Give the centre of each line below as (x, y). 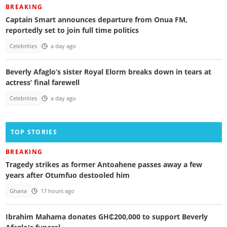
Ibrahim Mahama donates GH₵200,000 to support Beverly (106, 217)
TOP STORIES (34, 132)
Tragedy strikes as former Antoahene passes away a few (104, 164)
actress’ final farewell (42, 83)
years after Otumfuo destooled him (67, 175)
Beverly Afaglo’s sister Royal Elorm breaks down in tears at (108, 72)
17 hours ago (57, 191)
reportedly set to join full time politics (72, 30)
